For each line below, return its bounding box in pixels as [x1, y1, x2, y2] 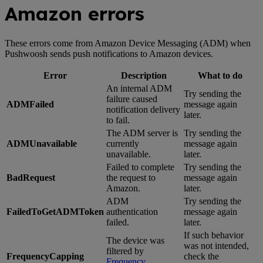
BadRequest [6, 172, 55, 183]
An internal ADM [106, 83, 172, 93]
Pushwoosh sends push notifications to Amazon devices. [5, 48, 213, 59]
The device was [106, 235, 164, 245]
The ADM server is [106, 127, 178, 138]
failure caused [106, 93, 157, 104]
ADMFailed [6, 99, 54, 109]
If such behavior [184, 230, 244, 240]
